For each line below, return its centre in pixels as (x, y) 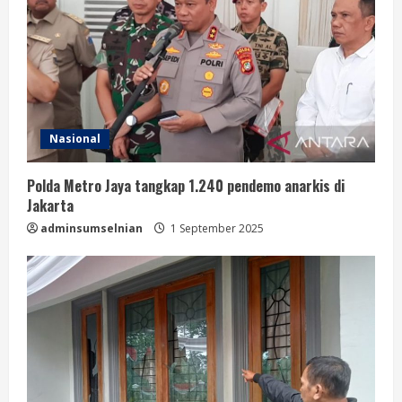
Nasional (75, 138)
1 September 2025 (216, 228)
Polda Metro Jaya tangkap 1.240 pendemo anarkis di (186, 185)
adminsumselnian (92, 228)
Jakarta (50, 205)
